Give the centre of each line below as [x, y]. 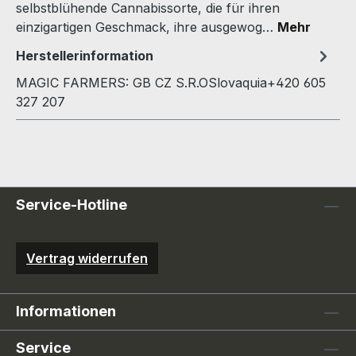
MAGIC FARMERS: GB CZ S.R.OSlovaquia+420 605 [171, 82]
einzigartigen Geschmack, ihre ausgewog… [147, 27]
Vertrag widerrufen [87, 258]
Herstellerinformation [85, 55]
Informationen [66, 311]
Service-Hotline [72, 205]
